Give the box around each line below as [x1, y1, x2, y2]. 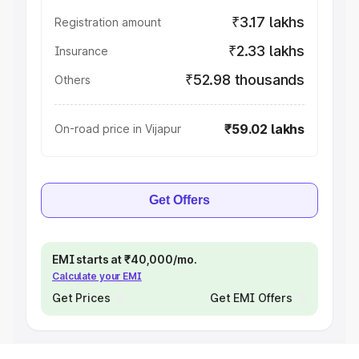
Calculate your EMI [52, 270, 142, 282]
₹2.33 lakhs [228, 42, 305, 59]
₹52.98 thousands [184, 71, 305, 88]
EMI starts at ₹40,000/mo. [52, 252, 197, 266]
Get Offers [149, 193, 210, 207]
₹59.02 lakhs [224, 121, 305, 137]
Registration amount [54, 15, 161, 29]
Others [54, 73, 91, 87]
